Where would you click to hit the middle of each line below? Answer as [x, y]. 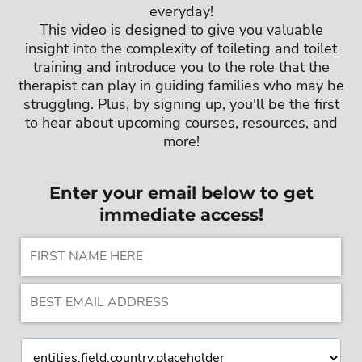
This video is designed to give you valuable [181, 29]
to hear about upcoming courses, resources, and [181, 122]
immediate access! [181, 214]
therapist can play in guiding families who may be [181, 85]
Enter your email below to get [181, 192]
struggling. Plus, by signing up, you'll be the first [181, 104]
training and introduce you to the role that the [181, 67]
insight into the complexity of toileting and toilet [181, 48]
